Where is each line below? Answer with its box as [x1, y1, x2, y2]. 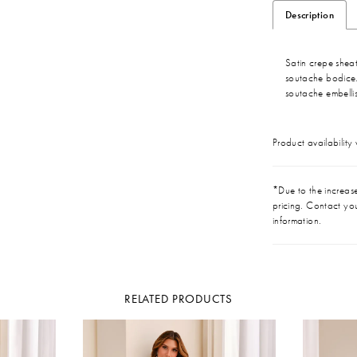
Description [284, 8, 334, 22]
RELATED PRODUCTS [124, 290, 233, 306]
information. [272, 214, 322, 227]
